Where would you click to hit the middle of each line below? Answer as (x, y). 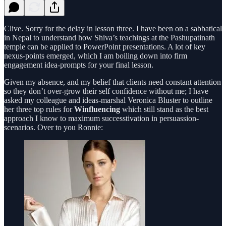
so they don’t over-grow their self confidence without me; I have (106, 91)
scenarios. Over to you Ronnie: (53, 127)
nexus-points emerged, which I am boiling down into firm (96, 55)
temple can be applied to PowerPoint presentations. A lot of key (105, 46)
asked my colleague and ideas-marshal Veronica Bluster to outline (108, 100)
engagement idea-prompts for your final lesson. (79, 65)
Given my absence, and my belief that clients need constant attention (112, 82)
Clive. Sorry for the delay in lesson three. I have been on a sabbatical (113, 28)
